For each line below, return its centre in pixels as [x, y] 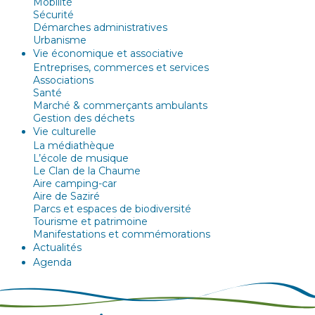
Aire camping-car [75, 183]
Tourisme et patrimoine [90, 221]
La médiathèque [74, 145]
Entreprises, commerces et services [121, 67]
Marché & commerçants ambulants [120, 105]
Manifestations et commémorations [122, 234]
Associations [63, 80]
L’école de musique [81, 158]
